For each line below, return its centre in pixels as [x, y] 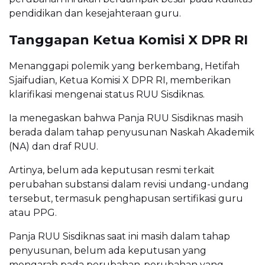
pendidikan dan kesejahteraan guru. [95, 14]
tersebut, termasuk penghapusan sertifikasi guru [126, 199]
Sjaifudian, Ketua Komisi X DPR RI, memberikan [120, 80]
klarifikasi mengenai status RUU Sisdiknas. [107, 95]
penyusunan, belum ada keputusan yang [108, 251]
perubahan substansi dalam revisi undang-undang [129, 185]
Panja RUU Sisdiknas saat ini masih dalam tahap [119, 237]
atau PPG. [33, 213]
